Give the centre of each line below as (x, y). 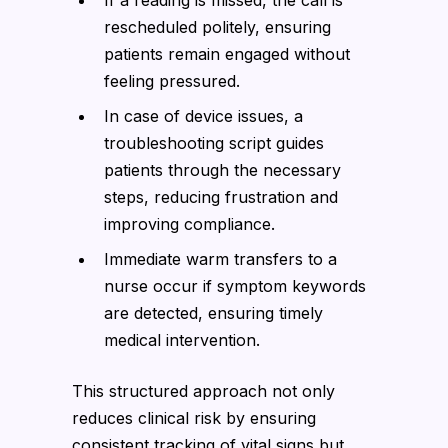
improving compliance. (189, 223)
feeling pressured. (172, 80)
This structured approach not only (203, 390)
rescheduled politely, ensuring (217, 26)
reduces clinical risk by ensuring (194, 417)
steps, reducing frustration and (221, 196)
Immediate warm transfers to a (220, 258)
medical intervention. (182, 339)
